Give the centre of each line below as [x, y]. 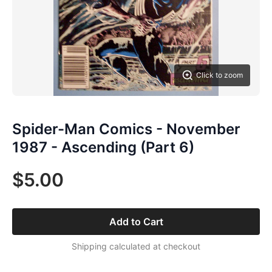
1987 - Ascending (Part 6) [103, 147]
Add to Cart [136, 222]
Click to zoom [219, 75]
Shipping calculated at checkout [136, 246]
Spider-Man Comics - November [126, 129]
